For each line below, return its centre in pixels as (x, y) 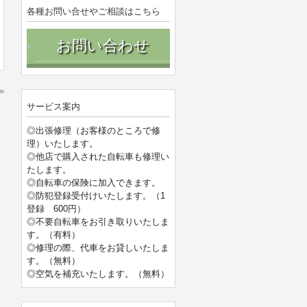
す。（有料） (53, 235)
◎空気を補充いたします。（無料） (98, 274)
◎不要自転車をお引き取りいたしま (98, 222)
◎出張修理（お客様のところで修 (94, 131)
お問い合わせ (103, 46)
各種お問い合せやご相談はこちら (94, 11)
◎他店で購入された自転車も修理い (98, 157)
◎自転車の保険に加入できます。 (94, 183)
